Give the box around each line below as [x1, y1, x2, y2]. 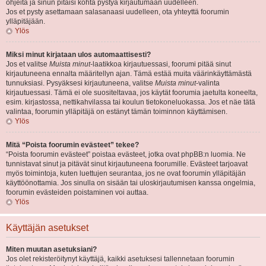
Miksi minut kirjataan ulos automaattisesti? [6, 50, 151, 59]
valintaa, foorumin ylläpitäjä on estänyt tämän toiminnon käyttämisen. [6, 107, 227, 116]
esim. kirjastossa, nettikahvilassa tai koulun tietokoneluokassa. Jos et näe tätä [6, 98, 255, 106]
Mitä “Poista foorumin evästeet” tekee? [6, 141, 139, 149]
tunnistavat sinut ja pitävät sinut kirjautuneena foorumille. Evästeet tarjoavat [6, 160, 248, 168]
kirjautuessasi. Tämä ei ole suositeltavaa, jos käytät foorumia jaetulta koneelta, [6, 88, 258, 97]
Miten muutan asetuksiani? [6, 245, 97, 254]
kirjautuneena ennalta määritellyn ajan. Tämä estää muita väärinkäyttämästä [6, 69, 252, 78]
